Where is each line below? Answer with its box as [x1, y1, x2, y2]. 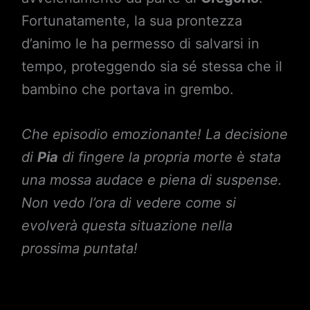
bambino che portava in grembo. [21, 81, 234, 98]
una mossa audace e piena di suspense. [21, 172, 282, 188]
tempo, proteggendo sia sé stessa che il [21, 58, 282, 75]
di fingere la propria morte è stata [57, 149, 281, 165]
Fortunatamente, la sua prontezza [21, 12, 242, 29]
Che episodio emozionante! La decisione [21, 126, 288, 143]
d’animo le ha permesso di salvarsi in [21, 35, 259, 52]
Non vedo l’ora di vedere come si [21, 194, 236, 211]
